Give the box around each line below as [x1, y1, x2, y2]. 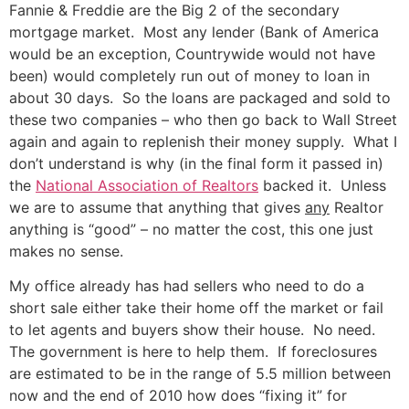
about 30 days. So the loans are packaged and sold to [9, 88, 391, 107]
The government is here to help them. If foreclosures [9, 341, 377, 361]
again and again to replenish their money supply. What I [9, 131, 397, 151]
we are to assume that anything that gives [9, 197, 305, 216]
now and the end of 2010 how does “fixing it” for [9, 385, 347, 404]
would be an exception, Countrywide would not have [9, 44, 375, 63]
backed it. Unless [258, 175, 386, 194]
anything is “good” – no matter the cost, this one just [9, 219, 373, 238]
